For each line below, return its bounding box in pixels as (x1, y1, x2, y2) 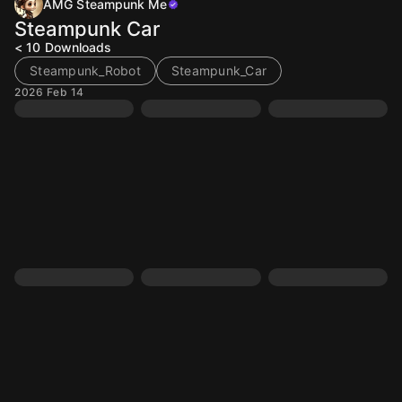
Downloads (44, 39, 112, 55)
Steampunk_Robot (30, 63, 141, 78)
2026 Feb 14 (14, 85, 84, 99)
